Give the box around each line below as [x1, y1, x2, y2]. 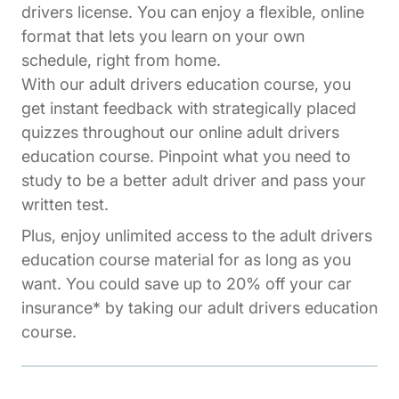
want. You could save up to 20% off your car [21, 274, 352, 294]
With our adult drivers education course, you [21, 75, 351, 94]
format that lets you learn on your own [21, 27, 305, 46]
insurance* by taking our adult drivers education [21, 298, 378, 318]
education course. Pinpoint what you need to [21, 147, 351, 167]
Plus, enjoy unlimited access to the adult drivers [21, 226, 372, 246]
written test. [21, 195, 109, 215]
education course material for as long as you [21, 250, 351, 270]
